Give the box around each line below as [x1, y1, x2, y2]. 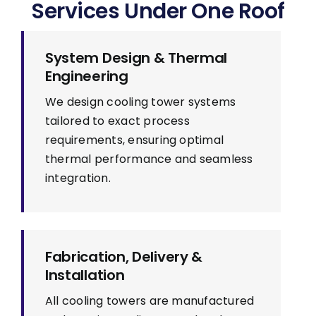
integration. [44, 170, 111, 187]
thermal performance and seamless [44, 151, 253, 168]
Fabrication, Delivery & [44, 247, 203, 267]
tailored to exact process [44, 113, 190, 130]
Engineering [44, 66, 128, 87]
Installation [44, 265, 125, 286]
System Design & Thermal [44, 48, 228, 68]
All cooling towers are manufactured [44, 293, 255, 310]
